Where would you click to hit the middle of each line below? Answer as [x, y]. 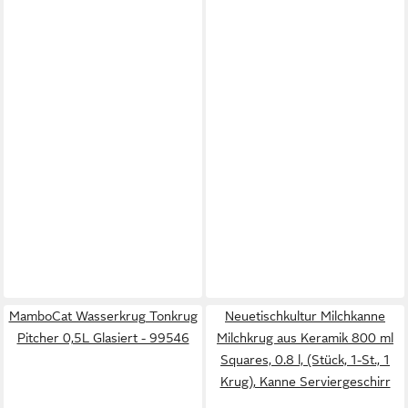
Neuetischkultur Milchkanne [305, 316]
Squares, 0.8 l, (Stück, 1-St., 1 [305, 360]
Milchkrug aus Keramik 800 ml [305, 338]
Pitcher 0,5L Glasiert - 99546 [103, 338]
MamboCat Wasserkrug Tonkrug [103, 316]
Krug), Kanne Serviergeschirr [305, 382]
